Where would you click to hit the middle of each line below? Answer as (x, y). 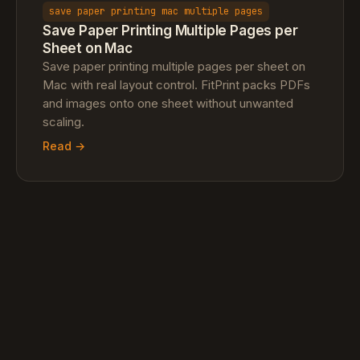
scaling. (63, 122)
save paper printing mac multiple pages (156, 11)
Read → (64, 146)
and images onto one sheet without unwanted (168, 103)
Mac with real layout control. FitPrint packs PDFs (176, 85)
